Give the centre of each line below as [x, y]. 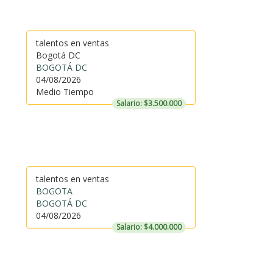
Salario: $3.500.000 [149, 103]
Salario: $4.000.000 [149, 227]
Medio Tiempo [65, 92]
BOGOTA [54, 191]
